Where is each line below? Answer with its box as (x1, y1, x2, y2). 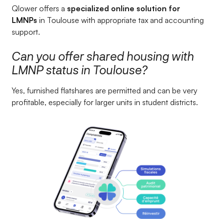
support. (12, 27, 40, 37)
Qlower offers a (12, 3, 67, 13)
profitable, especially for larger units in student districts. (12, 97, 198, 107)
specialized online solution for (67, 3, 180, 13)
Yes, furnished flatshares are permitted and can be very (12, 86, 197, 95)
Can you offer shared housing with (12, 49, 194, 63)
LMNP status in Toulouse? (12, 63, 148, 77)
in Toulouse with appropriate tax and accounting (37, 15, 204, 25)
